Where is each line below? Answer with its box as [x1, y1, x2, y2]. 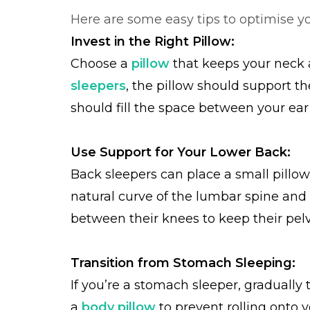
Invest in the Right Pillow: [71, 34, 235, 49]
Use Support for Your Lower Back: [71, 145, 291, 160]
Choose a [71, 56, 131, 71]
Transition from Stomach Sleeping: [71, 255, 295, 271]
